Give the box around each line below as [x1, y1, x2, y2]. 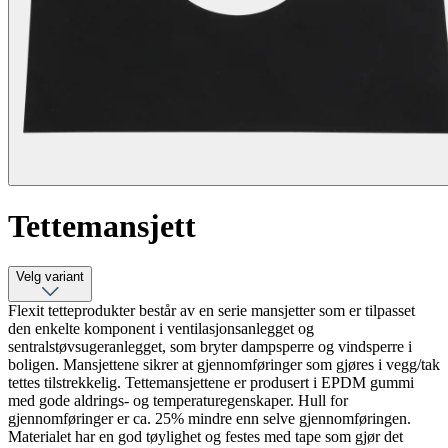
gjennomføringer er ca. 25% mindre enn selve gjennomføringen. [8, 410, 411, 428]
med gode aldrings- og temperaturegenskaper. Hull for [8, 392, 348, 410]
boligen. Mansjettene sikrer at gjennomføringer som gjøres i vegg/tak [8, 356, 440, 374]
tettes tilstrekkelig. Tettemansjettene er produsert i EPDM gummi [8, 374, 414, 392]
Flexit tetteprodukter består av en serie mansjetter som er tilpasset [8, 302, 415, 320]
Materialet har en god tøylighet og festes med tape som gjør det [8, 428, 403, 446]
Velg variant [16, 269, 84, 285]
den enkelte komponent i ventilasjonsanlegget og [8, 320, 314, 338]
